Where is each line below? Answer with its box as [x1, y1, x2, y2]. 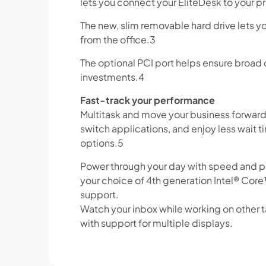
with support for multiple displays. [80, 217, 233, 230]
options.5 [80, 137, 123, 150]
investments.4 [80, 71, 144, 84]
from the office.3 [80, 33, 156, 46]
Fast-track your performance [80, 94, 215, 107]
